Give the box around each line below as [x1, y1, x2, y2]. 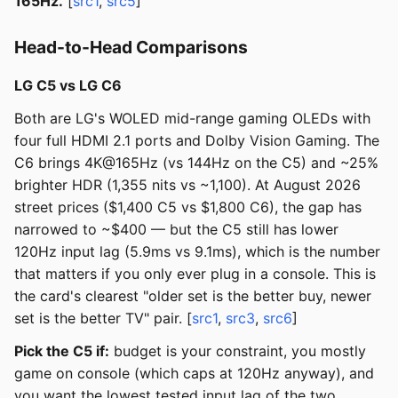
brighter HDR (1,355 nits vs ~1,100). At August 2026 [14, 176, 361, 195]
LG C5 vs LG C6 [14, 76, 122, 95]
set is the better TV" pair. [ [14, 309, 192, 328]
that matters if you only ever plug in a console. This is [14, 265, 376, 283]
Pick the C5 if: [14, 342, 109, 361]
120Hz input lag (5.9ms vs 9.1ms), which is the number [14, 243, 380, 261]
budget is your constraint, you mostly [109, 342, 366, 361]
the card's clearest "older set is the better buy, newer [14, 287, 371, 306]
